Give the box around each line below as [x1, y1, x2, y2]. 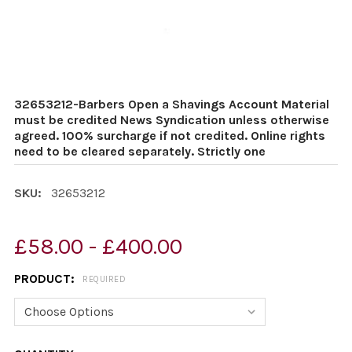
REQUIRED [82, 274, 126, 285]
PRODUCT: [14, 271, 78, 286]
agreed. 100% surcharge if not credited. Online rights [14, 128, 325, 143]
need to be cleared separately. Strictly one [14, 144, 266, 159]
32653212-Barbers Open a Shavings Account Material [14, 97, 329, 112]
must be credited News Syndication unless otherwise [14, 112, 329, 127]
